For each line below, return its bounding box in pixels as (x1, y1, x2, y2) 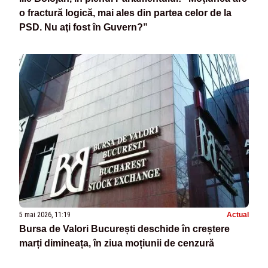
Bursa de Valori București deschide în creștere (19, 223, 230, 234)
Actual (227, 210, 249, 219)
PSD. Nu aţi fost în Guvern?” (19, 22, 148, 33)
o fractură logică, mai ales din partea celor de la (19, 8, 232, 19)
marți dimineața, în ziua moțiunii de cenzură (19, 237, 214, 248)
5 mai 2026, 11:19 (19, 210, 71, 219)
